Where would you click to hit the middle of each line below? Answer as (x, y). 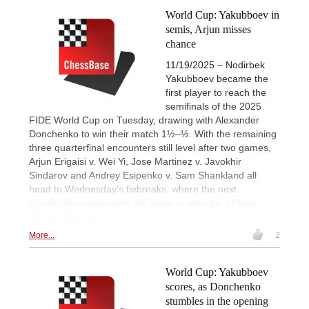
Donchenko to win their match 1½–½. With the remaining (153, 134)
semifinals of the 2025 (213, 107)
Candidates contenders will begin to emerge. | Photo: (144, 203)
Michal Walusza (63, 217)
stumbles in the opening (217, 301)
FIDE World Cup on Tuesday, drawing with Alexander (144, 120)
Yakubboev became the (217, 79)
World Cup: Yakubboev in (222, 15)
